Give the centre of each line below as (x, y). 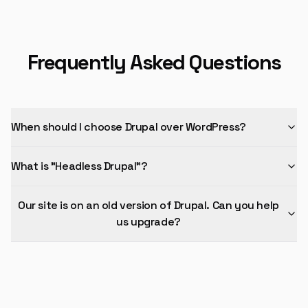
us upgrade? (148, 222)
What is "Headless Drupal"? (79, 166)
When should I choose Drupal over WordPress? (129, 127)
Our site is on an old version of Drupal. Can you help (148, 205)
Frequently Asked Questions (154, 62)
